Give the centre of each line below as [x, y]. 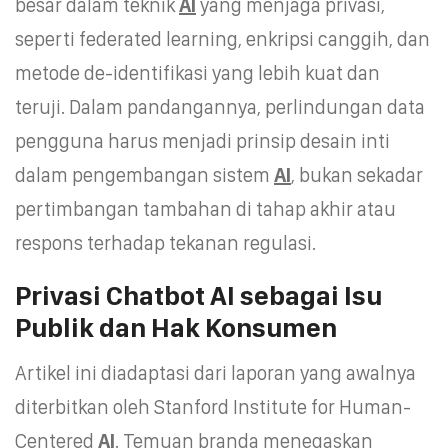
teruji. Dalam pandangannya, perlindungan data [220, 106]
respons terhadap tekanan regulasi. [165, 242]
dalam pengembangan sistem [144, 174]
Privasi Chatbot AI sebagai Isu [198, 295]
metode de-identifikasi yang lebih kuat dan [197, 72]
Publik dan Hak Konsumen [176, 327]
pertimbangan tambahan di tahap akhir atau [205, 208]
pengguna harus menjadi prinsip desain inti [202, 140]
